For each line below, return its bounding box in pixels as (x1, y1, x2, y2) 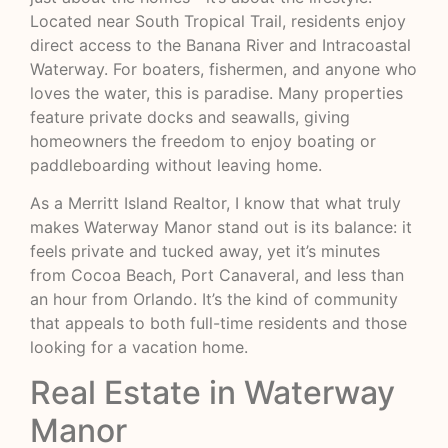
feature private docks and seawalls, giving (30, 106, 350, 127)
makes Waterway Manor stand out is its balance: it (30, 217, 412, 238)
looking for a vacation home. (30, 337, 248, 358)
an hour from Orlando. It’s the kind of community (30, 289, 398, 310)
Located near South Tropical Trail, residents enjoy (30, 10, 406, 31)
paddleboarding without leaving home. (30, 154, 322, 175)
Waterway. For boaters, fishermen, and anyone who (30, 58, 417, 79)
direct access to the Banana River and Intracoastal (30, 34, 411, 55)
